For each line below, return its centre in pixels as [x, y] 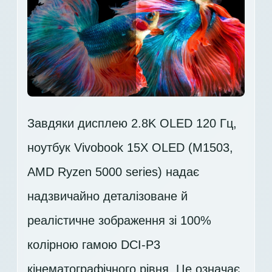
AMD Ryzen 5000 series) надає [113, 172]
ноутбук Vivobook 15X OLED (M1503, [130, 148]
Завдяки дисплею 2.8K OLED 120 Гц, [132, 124]
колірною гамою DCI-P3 [94, 245]
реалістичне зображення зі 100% [119, 221]
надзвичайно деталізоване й [107, 196]
